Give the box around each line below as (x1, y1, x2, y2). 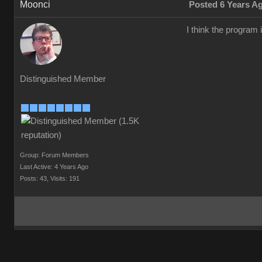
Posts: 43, (20, 175, 49, 182)
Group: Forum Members (20, 151, 89, 158)
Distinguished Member (20, 74, 106, 84)
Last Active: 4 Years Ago (20, 163, 88, 170)
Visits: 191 (50, 175, 80, 182)
